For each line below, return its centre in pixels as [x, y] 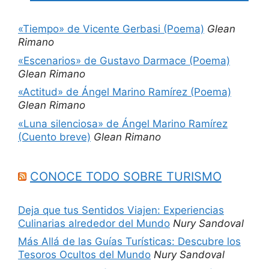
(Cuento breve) [54, 137]
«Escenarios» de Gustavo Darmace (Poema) [124, 60]
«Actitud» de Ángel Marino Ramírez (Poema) [125, 92]
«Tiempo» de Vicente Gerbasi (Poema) [111, 29]
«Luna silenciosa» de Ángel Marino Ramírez [123, 123]
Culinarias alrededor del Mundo [94, 223]
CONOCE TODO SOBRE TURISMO [126, 176]
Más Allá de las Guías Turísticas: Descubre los [129, 242]
